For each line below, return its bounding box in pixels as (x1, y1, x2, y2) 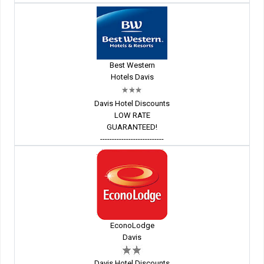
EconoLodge (110, 221, 154, 230)
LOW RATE (114, 111, 150, 120)
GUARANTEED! (107, 123, 157, 132)
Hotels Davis (110, 72, 154, 82)
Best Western (109, 61, 155, 70)
